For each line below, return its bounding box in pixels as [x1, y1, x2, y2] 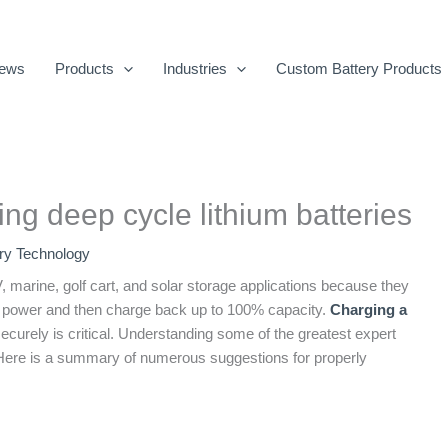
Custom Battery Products [276, 59, 442, 77]
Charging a [330, 301, 407, 318]
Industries [163, 59, 227, 77]
